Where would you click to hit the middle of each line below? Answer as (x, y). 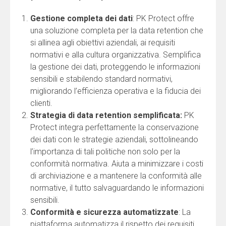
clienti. (41, 103)
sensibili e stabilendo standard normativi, (101, 79)
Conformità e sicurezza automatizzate (104, 212)
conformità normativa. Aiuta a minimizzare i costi (117, 164)
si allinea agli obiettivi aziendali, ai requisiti (103, 43)
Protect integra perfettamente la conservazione (115, 128)
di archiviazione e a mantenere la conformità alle (116, 176)
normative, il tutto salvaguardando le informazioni (117, 188)
